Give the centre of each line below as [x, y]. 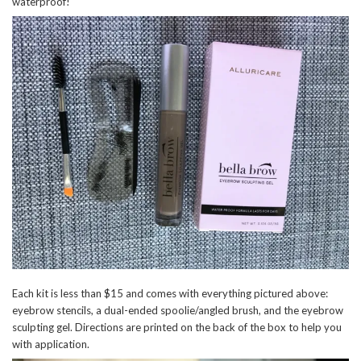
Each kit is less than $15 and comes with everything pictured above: [170, 293]
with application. [51, 344]
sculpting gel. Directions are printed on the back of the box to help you [177, 327]
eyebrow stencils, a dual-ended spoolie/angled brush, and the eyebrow [178, 310]
